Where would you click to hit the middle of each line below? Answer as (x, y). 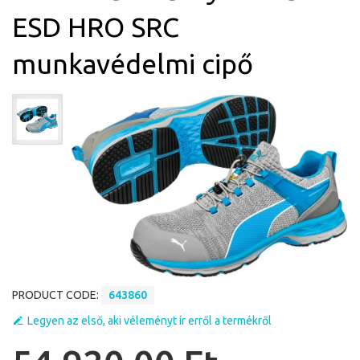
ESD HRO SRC (96, 27)
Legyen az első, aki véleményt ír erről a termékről (149, 320)
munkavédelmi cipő (133, 63)
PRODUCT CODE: (57, 295)
